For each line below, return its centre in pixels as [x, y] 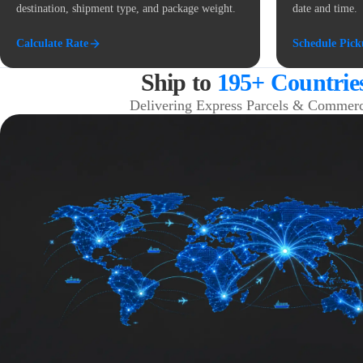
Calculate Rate [52, 43]
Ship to [179, 82]
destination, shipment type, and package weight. [126, 9]
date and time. [325, 9]
